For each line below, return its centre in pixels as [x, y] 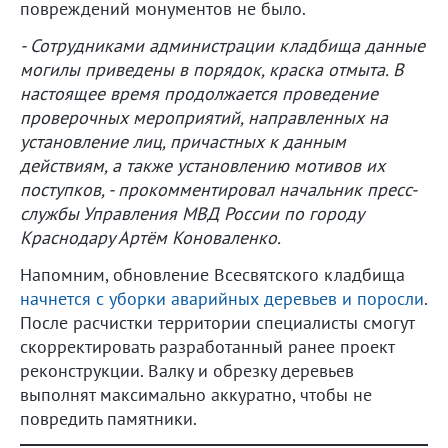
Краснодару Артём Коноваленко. [150, 237]
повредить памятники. [108, 418]
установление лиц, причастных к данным [183, 141]
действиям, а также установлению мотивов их [202, 165]
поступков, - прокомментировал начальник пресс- [218, 189]
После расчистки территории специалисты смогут [217, 322]
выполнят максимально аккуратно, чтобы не [196, 394]
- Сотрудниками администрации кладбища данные [222, 45]
